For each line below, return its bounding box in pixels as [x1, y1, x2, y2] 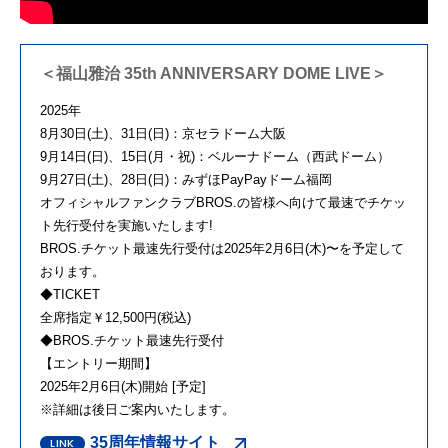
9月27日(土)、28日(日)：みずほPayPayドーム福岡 [40, 171, 332, 187]
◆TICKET [40, 286, 100, 302]
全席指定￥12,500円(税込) [40, 309, 191, 325]
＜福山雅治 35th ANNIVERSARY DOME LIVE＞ [40, 64, 387, 82]
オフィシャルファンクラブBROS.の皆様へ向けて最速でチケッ [40, 194, 406, 210]
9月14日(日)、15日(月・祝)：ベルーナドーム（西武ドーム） [40, 148, 390, 164]
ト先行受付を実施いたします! [40, 217, 213, 233]
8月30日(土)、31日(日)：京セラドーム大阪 [40, 125, 286, 141]
